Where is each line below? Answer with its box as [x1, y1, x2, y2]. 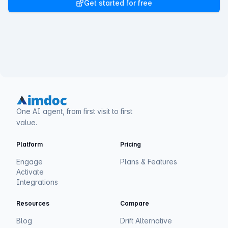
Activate [16, 167, 44, 177]
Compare [120, 199, 149, 208]
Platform [16, 140, 43, 149]
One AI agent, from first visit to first [16, 107, 132, 116]
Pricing [120, 140, 141, 149]
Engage [16, 157, 43, 166]
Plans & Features [120, 157, 177, 166]
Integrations [16, 178, 58, 187]
